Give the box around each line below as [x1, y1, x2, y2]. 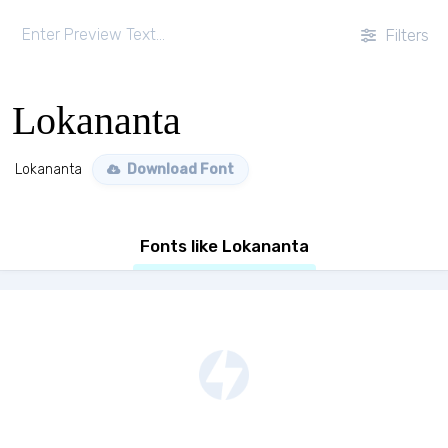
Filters [381, 25, 429, 45]
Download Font [124, 161, 234, 178]
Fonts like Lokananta [139, 236, 309, 256]
